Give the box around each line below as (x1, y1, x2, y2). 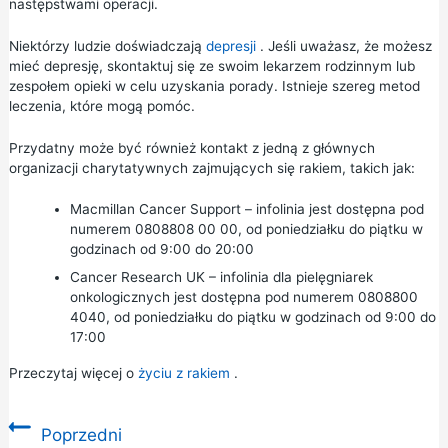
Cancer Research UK (69, 269, 205, 286)
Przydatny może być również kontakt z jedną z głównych (8, 139, 375, 156)
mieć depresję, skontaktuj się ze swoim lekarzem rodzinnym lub (8, 57, 415, 74)
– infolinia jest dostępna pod (240, 201, 424, 218)
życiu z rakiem (137, 365, 230, 382)
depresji (205, 37, 256, 54)
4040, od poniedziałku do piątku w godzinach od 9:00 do (69, 309, 436, 326)
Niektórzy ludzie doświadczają (8, 37, 206, 54)
